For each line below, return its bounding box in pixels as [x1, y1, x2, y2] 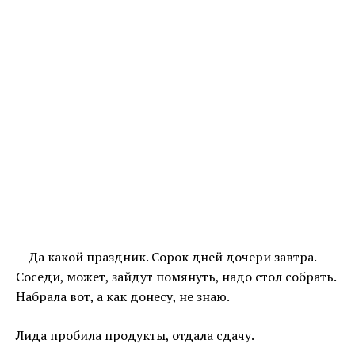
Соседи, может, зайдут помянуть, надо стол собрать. [16, 268, 336, 286]
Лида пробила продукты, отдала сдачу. [16, 326, 254, 345]
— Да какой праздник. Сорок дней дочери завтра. [16, 248, 316, 266]
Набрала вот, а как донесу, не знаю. [16, 288, 230, 306]
